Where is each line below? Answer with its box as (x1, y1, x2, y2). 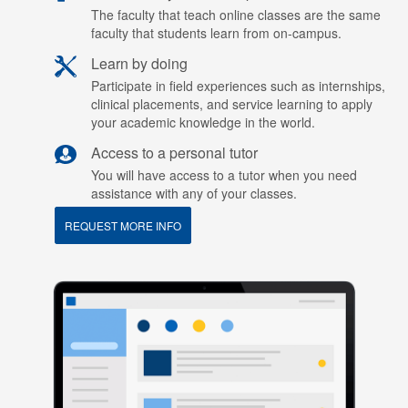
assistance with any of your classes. (91, 184, 297, 202)
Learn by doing (91, 53, 188, 74)
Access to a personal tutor (91, 142, 258, 163)
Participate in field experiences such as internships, (91, 76, 385, 95)
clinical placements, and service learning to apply (91, 95, 372, 113)
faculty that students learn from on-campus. (91, 24, 342, 42)
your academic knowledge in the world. (91, 113, 315, 131)
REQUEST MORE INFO (65, 218, 181, 233)
